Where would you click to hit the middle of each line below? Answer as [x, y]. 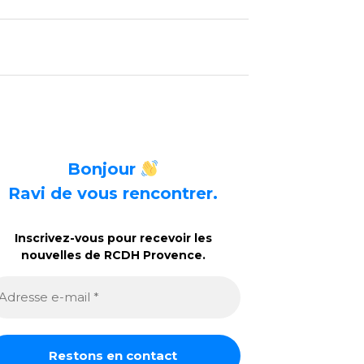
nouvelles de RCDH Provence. [113, 255]
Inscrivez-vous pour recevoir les [113, 238]
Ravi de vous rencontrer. [113, 193]
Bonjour [104, 169]
